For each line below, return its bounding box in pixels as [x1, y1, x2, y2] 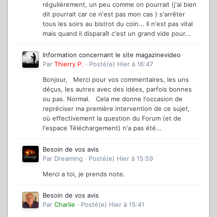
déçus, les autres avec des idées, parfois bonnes [43, 85, 192, 93]
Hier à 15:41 [109, 200, 144, 208]
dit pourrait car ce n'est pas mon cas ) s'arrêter [43, 10, 185, 18]
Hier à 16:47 [117, 60, 153, 68]
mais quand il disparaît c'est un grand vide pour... [43, 29, 191, 37]
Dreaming [54, 154, 83, 162]
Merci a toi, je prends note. [43, 170, 125, 178]
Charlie [54, 200, 75, 208]
